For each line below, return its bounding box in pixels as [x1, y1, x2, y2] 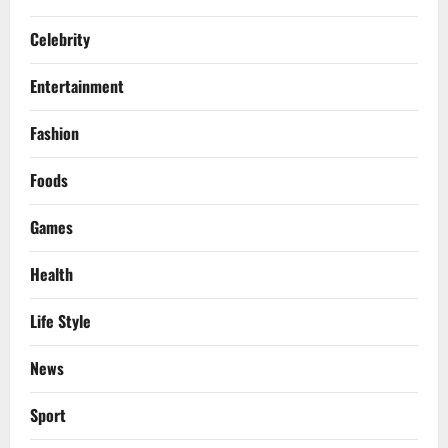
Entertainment [30, 74, 124, 99]
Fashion [30, 121, 79, 146]
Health [30, 262, 73, 287]
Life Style [30, 309, 91, 334]
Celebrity [30, 27, 90, 52]
